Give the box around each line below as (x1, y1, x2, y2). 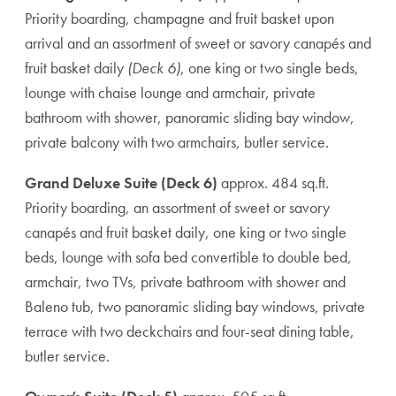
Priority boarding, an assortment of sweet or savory (25, 197, 330, 217)
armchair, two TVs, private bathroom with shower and (25, 271, 346, 292)
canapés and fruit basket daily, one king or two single (25, 222, 346, 242)
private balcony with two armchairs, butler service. (25, 132, 329, 152)
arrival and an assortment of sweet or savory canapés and (25, 33, 371, 53)
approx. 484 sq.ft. (217, 172, 329, 193)
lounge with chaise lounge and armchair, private (25, 82, 316, 103)
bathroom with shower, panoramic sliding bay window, (25, 107, 354, 127)
